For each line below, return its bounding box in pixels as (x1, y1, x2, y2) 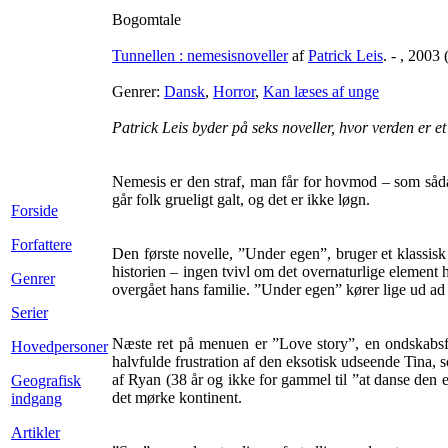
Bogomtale (112, 11, 181, 28)
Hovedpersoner (11, 338, 108, 355)
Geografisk (11, 372, 81, 389)
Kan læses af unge (263, 83, 379, 100)
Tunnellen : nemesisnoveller (112, 47, 288, 64)
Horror (213, 83, 255, 100)
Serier (11, 304, 48, 321)
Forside (11, 202, 58, 219)
